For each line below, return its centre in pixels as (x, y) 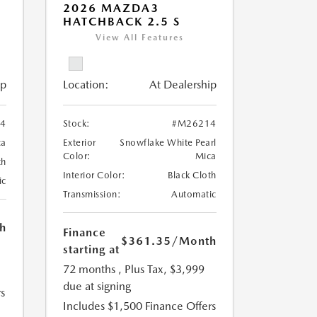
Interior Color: (94, 175)
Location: (86, 85)
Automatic (194, 195)
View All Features (139, 38)
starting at (91, 250)
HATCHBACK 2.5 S (121, 22)
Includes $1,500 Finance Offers (139, 306)
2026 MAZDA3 (111, 8)
